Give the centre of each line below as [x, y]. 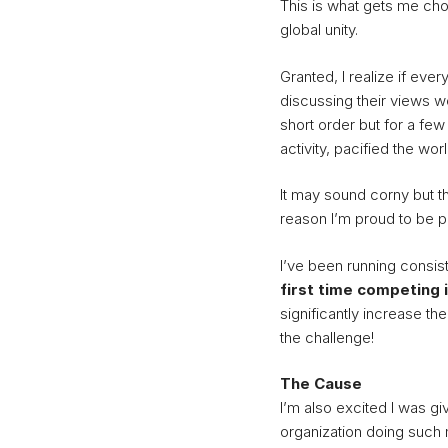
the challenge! [327, 337]
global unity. [319, 29]
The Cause [321, 383]
